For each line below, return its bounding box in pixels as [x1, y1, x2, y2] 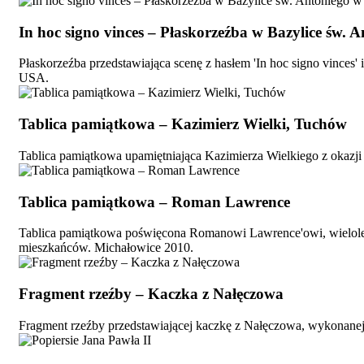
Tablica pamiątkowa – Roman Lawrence [19, 193, 290, 210]
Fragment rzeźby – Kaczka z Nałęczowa [19, 284, 284, 302]
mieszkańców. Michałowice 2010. [19, 240, 193, 255]
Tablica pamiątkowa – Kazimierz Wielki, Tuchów [19, 115, 347, 133]
